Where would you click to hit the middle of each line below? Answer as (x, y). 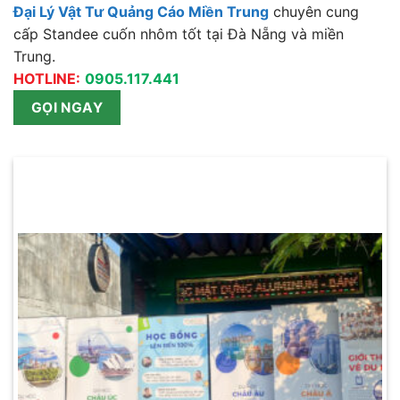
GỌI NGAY (67, 107)
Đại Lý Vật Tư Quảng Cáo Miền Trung (141, 11)
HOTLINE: (47, 78)
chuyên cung (314, 11)
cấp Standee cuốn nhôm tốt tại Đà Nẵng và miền (179, 33)
